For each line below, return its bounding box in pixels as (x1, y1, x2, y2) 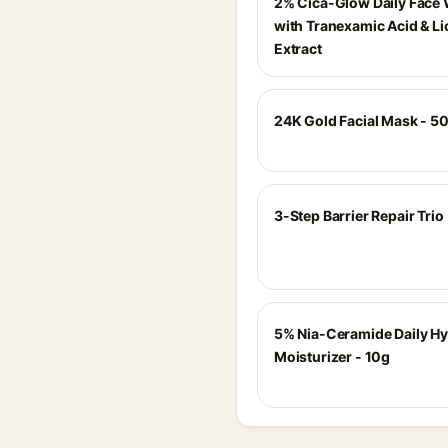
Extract (274, 40, 322, 57)
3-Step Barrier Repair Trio (274, 207, 444, 224)
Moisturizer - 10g (274, 348, 391, 365)
